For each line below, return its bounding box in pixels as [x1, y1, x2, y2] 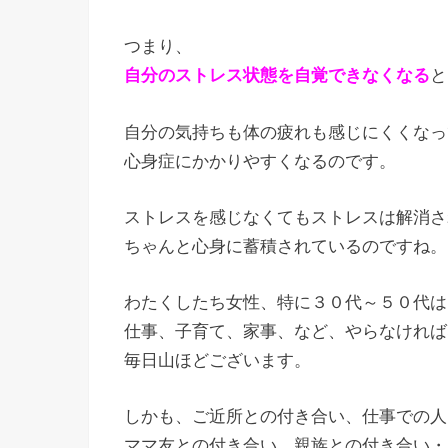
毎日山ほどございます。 [124, 351, 311, 371]
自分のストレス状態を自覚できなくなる [124, 66, 430, 86]
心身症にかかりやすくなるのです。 [124, 151, 396, 171]
